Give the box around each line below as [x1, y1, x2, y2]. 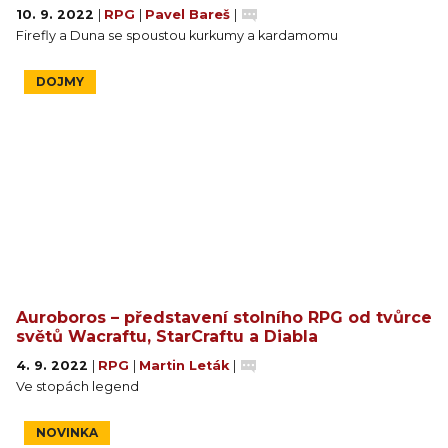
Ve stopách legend [16, 378, 139, 394]
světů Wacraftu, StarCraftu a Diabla [16, 326, 318, 346]
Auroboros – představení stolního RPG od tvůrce [16, 307, 432, 327]
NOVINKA [36, 424, 98, 440]
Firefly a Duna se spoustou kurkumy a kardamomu [16, 27, 338, 43]
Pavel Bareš [145, 6, 234, 22]
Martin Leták [139, 357, 233, 373]
